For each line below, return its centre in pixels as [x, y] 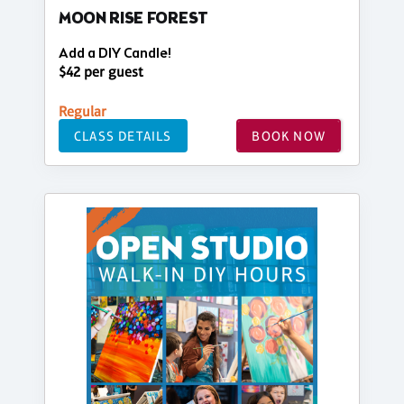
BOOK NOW [289, 135]
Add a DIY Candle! [115, 54]
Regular [83, 112]
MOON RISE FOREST [133, 20]
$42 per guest [101, 72]
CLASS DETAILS [123, 135]
